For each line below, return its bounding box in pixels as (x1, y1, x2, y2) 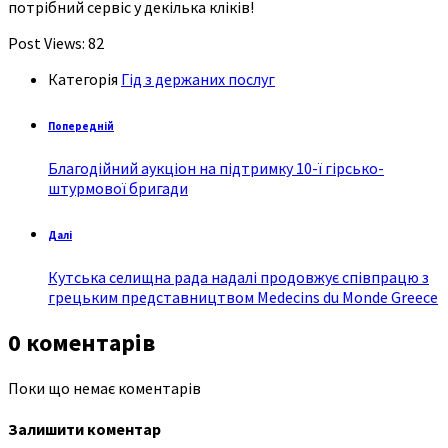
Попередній (48, 118, 114, 133)
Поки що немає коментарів (8, 377, 201, 398)
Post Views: (8, 32, 85, 53)
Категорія (48, 68, 121, 89)
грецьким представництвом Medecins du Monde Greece (48, 286, 438, 307)
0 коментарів (8, 326, 155, 358)
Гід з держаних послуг (121, 68, 275, 89)
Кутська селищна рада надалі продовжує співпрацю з (48, 266, 429, 287)
